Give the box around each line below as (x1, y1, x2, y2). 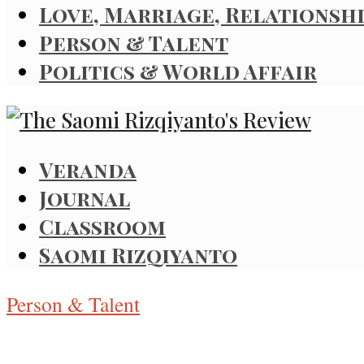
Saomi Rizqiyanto (39, 240, 237, 268)
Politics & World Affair (39, 56, 317, 84)
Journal (39, 183, 130, 211)
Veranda (39, 154, 136, 183)
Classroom (39, 211, 166, 240)
